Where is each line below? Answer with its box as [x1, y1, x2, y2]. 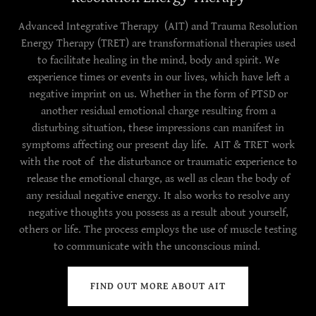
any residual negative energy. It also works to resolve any [26, 189, 290, 202]
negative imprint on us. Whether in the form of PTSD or [28, 87, 288, 101]
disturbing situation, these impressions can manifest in [32, 121, 284, 135]
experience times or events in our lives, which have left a [27, 71, 289, 84]
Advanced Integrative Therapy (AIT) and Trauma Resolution [18, 20, 298, 33]
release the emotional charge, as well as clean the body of [26, 172, 290, 186]
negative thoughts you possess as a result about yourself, [28, 206, 288, 219]
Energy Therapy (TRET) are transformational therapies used [20, 37, 296, 50]
